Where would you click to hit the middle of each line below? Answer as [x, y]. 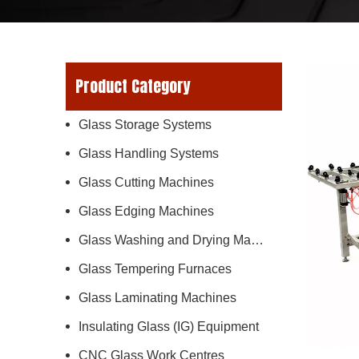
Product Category [133, 86]
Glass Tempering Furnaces [155, 269]
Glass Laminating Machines [157, 298]
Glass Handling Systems [149, 153]
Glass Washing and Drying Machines [257, 240]
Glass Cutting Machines [146, 182]
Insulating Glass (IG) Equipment [169, 327]
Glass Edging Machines [146, 211]
